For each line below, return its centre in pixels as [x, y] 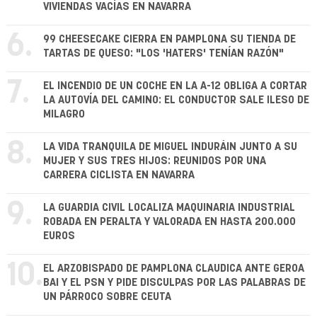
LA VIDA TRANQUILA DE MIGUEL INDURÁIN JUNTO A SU [170, 146]
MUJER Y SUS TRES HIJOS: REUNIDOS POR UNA [155, 161]
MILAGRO [64, 114]
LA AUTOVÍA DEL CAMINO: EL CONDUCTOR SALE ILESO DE [176, 100]
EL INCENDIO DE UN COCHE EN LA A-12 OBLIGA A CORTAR [175, 86]
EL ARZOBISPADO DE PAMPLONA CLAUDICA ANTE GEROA [174, 268]
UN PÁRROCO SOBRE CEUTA [107, 296]
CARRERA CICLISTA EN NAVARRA [119, 175]
